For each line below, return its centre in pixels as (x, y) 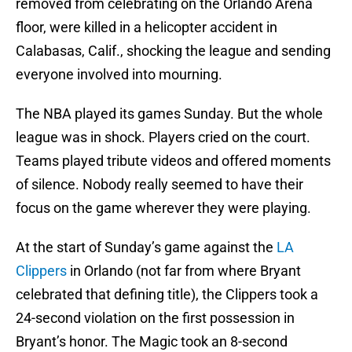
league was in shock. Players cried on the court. (163, 137)
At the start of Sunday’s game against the (146, 247)
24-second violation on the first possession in (155, 318)
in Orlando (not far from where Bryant (184, 271)
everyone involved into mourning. (119, 75)
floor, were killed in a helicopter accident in (147, 27)
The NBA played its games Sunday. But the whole (169, 114)
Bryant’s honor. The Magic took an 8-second (152, 342)
